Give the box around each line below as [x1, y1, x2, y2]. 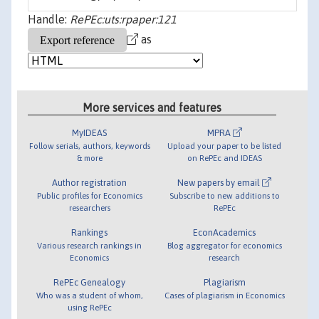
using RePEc [67, 302, 112, 312]
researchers [68, 202, 110, 212]
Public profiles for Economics [36, 190, 142, 200]
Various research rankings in [37, 240, 142, 250]
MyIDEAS [72, 127, 108, 138]
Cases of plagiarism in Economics [164, 290, 285, 300]
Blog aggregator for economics [167, 240, 282, 250]
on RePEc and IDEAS [187, 152, 262, 162]
